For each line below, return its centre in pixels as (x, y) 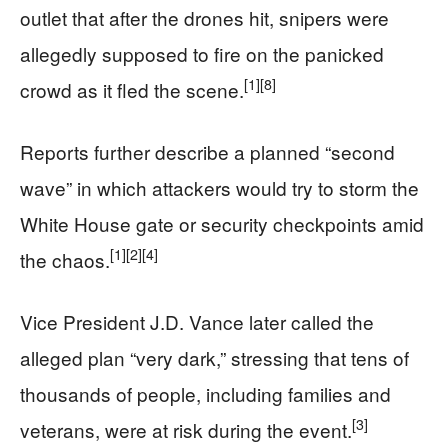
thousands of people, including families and (205, 393)
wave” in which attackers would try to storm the (219, 187)
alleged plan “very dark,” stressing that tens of (214, 357)
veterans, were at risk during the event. (186, 429)
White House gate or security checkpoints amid (222, 223)
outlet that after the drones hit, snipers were (204, 17)
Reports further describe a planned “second (207, 151)
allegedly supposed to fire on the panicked (202, 53)
